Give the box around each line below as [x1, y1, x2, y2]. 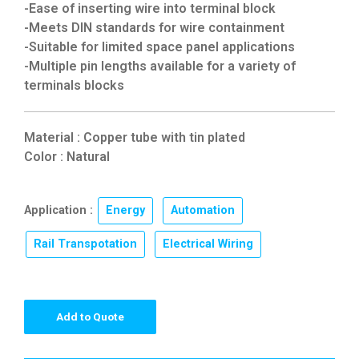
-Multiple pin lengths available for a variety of [24, 58, 296, 74]
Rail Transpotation [34, 237, 137, 252]
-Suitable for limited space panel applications [24, 38, 295, 54]
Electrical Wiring [163, 237, 253, 252]
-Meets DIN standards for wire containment [24, 19, 284, 35]
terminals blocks [24, 77, 124, 93]
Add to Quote [56, 309, 124, 323]
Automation [171, 204, 235, 218]
